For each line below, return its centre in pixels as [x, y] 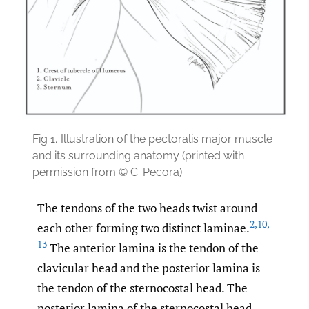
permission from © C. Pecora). [108, 172]
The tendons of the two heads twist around [147, 208]
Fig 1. [45, 139]
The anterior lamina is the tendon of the [153, 248]
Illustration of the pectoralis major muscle [167, 139]
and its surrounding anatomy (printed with [138, 155]
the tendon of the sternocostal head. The [142, 288]
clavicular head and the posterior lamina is [149, 268]
